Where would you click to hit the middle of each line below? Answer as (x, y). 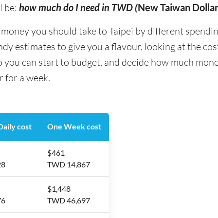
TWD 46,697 (69, 200)
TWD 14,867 (69, 164)
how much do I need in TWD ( (78, 7)
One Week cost (74, 126)
